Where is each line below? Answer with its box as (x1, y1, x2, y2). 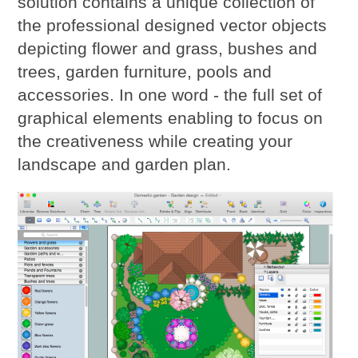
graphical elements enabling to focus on (18, 109, 324, 128)
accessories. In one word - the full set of (18, 86, 323, 105)
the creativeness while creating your (18, 132, 293, 151)
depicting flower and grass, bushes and (18, 39, 318, 58)
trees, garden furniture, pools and (18, 62, 272, 82)
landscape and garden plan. (18, 155, 232, 174)
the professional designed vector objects (18, 16, 328, 35)
